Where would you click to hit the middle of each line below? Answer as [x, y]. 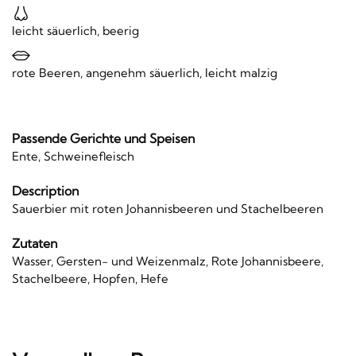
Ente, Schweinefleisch [73, 156]
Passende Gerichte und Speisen [103, 138]
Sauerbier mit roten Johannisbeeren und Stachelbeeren [168, 208]
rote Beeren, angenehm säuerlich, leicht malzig [145, 72]
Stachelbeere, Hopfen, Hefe [90, 279]
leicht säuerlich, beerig [75, 31]
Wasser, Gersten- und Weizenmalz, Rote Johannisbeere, [168, 261]
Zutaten [35, 244]
